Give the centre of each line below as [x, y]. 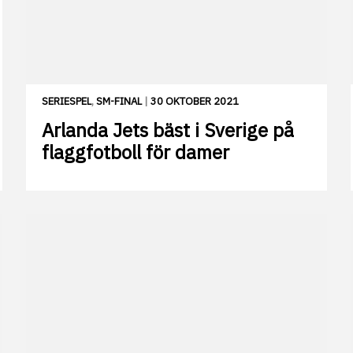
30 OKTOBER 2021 [195, 102]
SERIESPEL [67, 102]
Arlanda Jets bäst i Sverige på [168, 130]
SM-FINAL [119, 102]
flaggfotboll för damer [136, 152]
